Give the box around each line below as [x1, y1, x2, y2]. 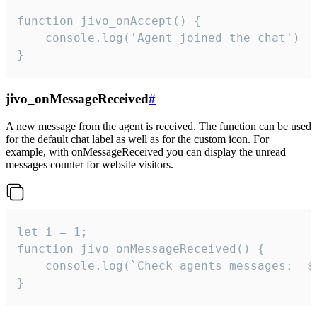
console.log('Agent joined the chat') [17, 31, 45, 45]
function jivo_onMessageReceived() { [17, 241, 265, 255]
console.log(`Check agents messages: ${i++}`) [17, 258, 45, 272]
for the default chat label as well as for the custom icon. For [6, 132, 269, 145]
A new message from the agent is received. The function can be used [6, 120, 311, 132]
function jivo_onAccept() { [17, 14, 201, 28]
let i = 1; [17, 224, 88, 238]
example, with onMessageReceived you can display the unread [6, 145, 286, 158]
